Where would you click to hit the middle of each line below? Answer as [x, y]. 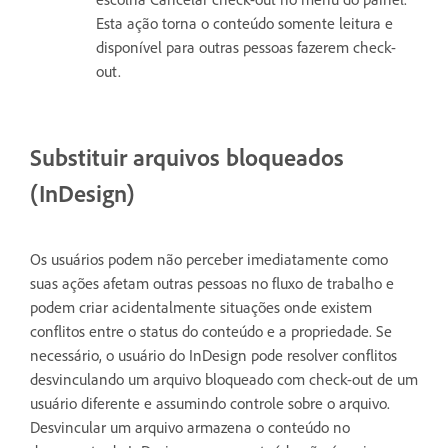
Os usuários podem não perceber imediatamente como [209, 259]
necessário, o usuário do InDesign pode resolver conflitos [213, 355]
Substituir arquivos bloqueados [187, 157]
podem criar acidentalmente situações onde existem [201, 307]
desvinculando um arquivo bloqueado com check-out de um [224, 379]
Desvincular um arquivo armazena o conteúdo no [190, 427]
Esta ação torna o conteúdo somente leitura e [244, 23]
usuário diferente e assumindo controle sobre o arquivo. [210, 403]
